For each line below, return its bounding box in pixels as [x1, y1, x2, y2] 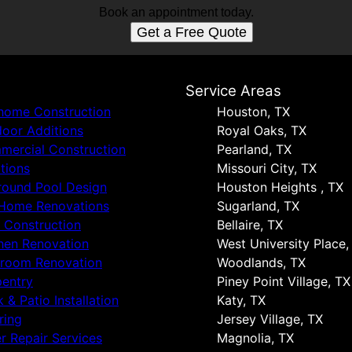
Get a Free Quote [137, 24, 247, 40]
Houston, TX [217, 104, 290, 119]
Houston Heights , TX [217, 179, 343, 195]
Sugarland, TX [217, 198, 299, 214]
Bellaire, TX [217, 217, 283, 233]
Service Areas [185, 82, 281, 100]
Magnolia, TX [217, 330, 294, 346]
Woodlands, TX [217, 255, 306, 270]
